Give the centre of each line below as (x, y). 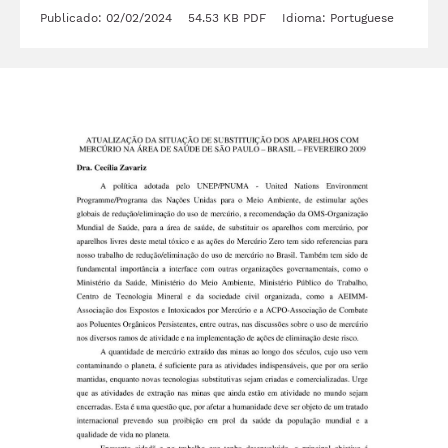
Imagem (51, 99)
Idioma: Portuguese (338, 18)
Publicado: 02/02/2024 (106, 18)
